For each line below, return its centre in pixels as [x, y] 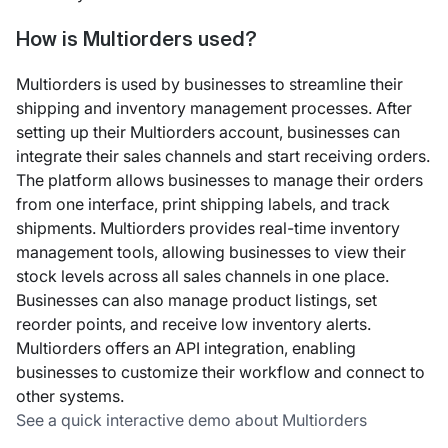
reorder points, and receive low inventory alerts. [193, 324]
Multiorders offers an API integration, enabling [186, 348]
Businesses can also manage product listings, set [196, 300]
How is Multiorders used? [136, 40]
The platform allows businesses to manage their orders [219, 180]
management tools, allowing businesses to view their [211, 252]
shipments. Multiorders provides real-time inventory [208, 228]
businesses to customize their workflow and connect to [220, 372]
